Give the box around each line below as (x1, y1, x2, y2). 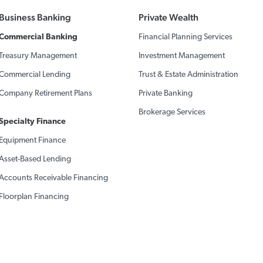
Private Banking (138, 89, 193, 98)
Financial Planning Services (138, 33, 232, 42)
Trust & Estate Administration (138, 70, 238, 79)
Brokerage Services (138, 108, 205, 117)
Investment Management (138, 52, 225, 60)
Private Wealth (138, 12, 198, 23)
